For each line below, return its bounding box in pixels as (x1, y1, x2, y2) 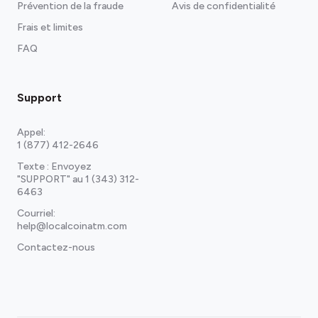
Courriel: (17, 207, 55, 219)
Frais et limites (17, 21, 83, 33)
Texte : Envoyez (17, 160, 92, 172)
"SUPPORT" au (17, 173, 85, 185)
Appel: (17, 126, 45, 138)
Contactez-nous (17, 241, 95, 253)
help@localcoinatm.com (17, 220, 127, 232)
